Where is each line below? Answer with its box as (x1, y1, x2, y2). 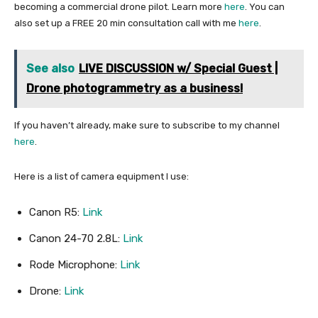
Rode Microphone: (29, 258, 120, 272)
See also (26, 62, 75, 76)
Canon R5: (29, 206, 82, 219)
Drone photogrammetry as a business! (26, 82, 243, 96)
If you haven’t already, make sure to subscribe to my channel (14, 120, 280, 131)
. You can (245, 1, 285, 13)
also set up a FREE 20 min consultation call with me (14, 18, 238, 29)
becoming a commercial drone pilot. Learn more (14, 1, 224, 13)
